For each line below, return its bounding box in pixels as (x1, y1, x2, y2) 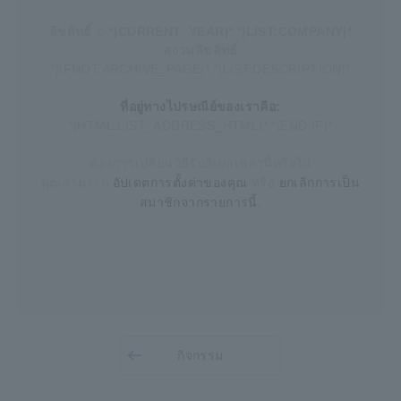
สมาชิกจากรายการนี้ (139, 194, 258, 209)
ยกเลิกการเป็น (278, 175, 360, 190)
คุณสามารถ (41, 175, 113, 190)
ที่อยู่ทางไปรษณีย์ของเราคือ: (120, 99, 281, 114)
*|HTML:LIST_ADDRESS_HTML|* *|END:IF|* (68, 118, 333, 132)
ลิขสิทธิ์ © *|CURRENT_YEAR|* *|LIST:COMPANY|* (48, 24, 353, 38)
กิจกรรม (177, 347, 224, 363)
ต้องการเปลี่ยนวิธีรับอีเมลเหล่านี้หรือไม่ (90, 156, 311, 170)
